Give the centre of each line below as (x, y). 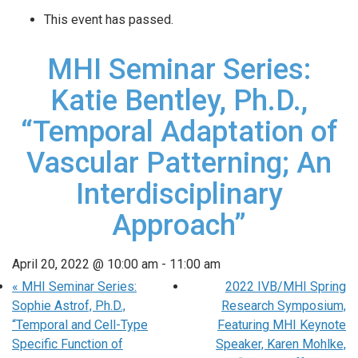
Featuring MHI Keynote (282, 324)
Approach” (179, 225)
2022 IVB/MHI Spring (286, 286)
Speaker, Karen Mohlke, (281, 344)
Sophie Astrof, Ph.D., (69, 305)
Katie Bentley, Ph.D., (179, 100)
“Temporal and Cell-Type (80, 324)
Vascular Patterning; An (179, 162)
